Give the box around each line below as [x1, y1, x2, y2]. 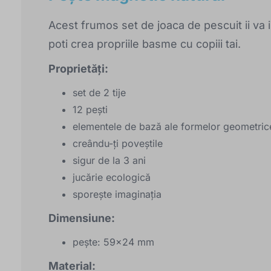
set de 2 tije [73, 86, 126, 99]
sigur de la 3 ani [73, 154, 146, 166]
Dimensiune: [48, 211, 115, 224]
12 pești [73, 103, 108, 116]
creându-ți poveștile [73, 137, 163, 149]
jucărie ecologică [73, 171, 151, 183]
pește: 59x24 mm [73, 235, 154, 248]
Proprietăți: [48, 62, 108, 75]
